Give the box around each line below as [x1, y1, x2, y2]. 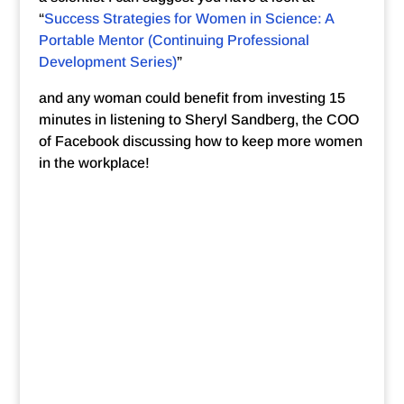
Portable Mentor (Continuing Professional [38, 32, 309, 48]
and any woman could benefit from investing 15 [38, 90, 345, 106]
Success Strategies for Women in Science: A [43, 11, 334, 26]
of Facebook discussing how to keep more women [38, 133, 363, 149]
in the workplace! [38, 155, 150, 170]
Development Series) [38, 54, 177, 69]
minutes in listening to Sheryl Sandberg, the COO [38, 112, 359, 127]
